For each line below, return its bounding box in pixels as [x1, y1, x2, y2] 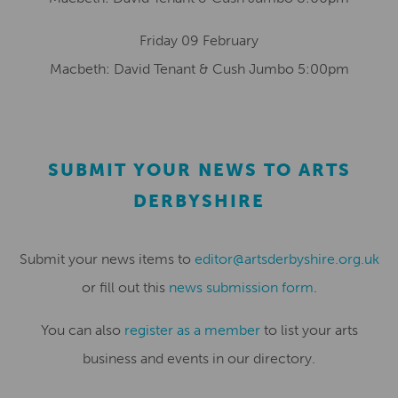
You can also [40, 322, 124, 338]
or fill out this [81, 279, 169, 296]
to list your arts [259, 322, 358, 338]
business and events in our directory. [83, 350, 315, 367]
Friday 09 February [139, 32, 259, 49]
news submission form [168, 279, 314, 296]
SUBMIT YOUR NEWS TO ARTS [47, 159, 351, 180]
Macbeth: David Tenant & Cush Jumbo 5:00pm [49, 60, 349, 77]
